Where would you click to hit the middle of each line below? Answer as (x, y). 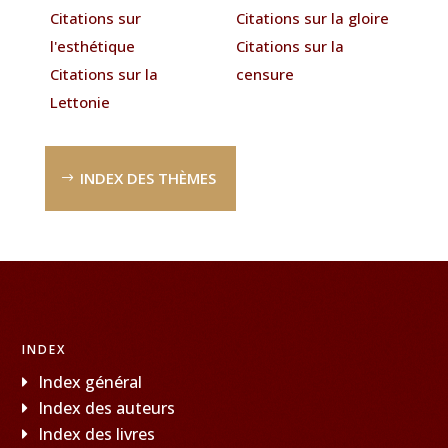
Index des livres (97, 433)
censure (265, 73)
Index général (90, 381)
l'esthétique (92, 45)
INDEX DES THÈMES (147, 177)
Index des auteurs (107, 407)
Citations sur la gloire (313, 17)
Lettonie (79, 101)
